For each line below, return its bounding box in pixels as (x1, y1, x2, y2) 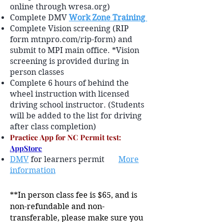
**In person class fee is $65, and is (10, 190, 137, 200)
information (10, 166, 55, 175)
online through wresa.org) (10, 2, 110, 11)
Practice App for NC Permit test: (10, 132, 123, 142)
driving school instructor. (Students (10, 100, 144, 110)
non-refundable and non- (10, 202, 105, 211)
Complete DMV (10, 13, 69, 22)
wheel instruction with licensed (10, 89, 129, 99)
